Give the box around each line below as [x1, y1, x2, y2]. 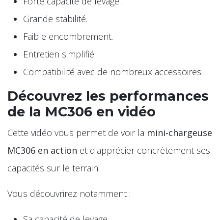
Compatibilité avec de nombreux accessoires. [23, 65, 203, 78]
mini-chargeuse [147, 126, 212, 138]
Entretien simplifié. [23, 48, 96, 60]
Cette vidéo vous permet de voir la [7, 126, 147, 138]
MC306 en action [7, 144, 77, 156]
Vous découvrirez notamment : [7, 187, 131, 199]
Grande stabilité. [23, 12, 87, 25]
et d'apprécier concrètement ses [77, 144, 210, 156]
